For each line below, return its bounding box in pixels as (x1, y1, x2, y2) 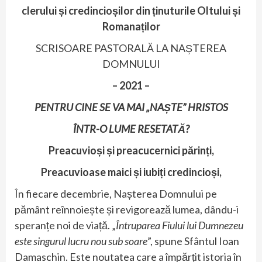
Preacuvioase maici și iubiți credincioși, (40, 165, 222, 178)
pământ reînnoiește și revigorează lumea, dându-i (15, 202, 239, 216)
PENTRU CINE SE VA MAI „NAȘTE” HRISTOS (34, 100, 228, 113)
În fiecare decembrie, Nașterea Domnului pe (15, 187, 217, 200)
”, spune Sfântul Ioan (147, 234, 239, 247)
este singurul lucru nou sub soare (15, 234, 147, 247)
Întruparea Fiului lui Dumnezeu (116, 218, 243, 232)
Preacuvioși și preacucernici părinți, (48, 143, 214, 157)
